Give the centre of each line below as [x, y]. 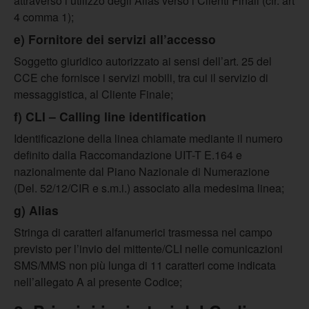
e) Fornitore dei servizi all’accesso [115, 39]
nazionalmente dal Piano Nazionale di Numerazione [142, 171]
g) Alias [36, 210]
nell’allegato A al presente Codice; [98, 282]
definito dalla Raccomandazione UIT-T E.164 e [128, 155]
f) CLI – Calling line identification [110, 116]
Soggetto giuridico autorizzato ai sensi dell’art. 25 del [143, 61]
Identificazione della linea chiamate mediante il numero [148, 138]
